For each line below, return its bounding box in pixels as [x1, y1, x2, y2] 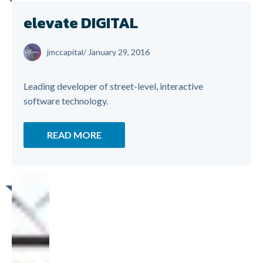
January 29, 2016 [88, 47, 150, 57]
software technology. [23, 95, 108, 106]
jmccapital [47, 47, 83, 57]
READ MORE [47, 129, 102, 140]
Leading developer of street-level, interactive [23, 80, 203, 92]
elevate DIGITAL [23, 11, 138, 34]
